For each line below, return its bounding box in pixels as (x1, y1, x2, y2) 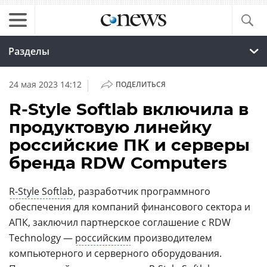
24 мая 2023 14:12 (9, 79, 82, 90)
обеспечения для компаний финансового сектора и (9, 200, 250, 213)
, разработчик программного (73, 185, 210, 198)
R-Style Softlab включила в (9, 99, 249, 119)
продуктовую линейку (9, 117, 212, 137)
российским (75, 231, 131, 244)
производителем (131, 231, 212, 244)
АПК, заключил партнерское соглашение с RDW (9, 216, 231, 229)
